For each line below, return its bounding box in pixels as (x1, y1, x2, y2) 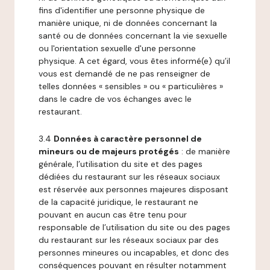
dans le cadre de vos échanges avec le (39, 93, 192, 104)
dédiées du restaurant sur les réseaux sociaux (39, 171, 220, 182)
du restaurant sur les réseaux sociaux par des (39, 234, 219, 245)
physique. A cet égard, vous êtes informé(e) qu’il (39, 55, 230, 66)
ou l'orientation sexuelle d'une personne (39, 43, 196, 54)
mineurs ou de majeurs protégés (39, 146, 179, 157)
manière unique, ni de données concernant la (39, 17, 217, 28)
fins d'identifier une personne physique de (39, 5, 205, 16)
